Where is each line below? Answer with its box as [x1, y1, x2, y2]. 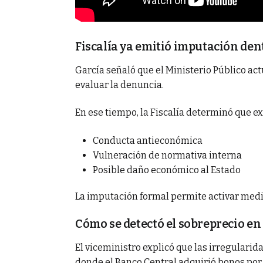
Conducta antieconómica [93, 134, 203, 146]
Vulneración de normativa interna [93, 149, 242, 161]
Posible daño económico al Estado [93, 164, 241, 176]
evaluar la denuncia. [75, 79, 164, 90]
